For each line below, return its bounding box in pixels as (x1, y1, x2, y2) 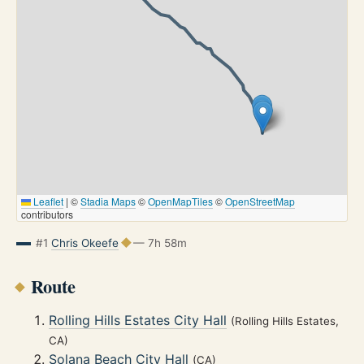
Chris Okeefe (50, 236, 119, 249)
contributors (21, 206, 73, 221)
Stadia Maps (80, 193, 136, 208)
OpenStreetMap (225, 193, 295, 208)
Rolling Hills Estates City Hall (49, 312, 227, 329)
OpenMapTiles (148, 193, 213, 208)
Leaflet (31, 193, 63, 208)
